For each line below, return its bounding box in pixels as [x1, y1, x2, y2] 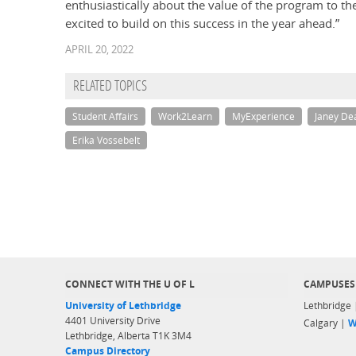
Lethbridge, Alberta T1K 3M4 [65, 330, 192, 342]
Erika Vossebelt [72, 134, 140, 147]
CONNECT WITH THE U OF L [65, 278, 195, 290]
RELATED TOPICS [73, 79, 147, 95]
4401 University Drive [65, 315, 161, 327]
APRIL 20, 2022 [65, 42, 133, 57]
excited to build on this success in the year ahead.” [65, 15, 339, 33]
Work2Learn [158, 110, 212, 123]
